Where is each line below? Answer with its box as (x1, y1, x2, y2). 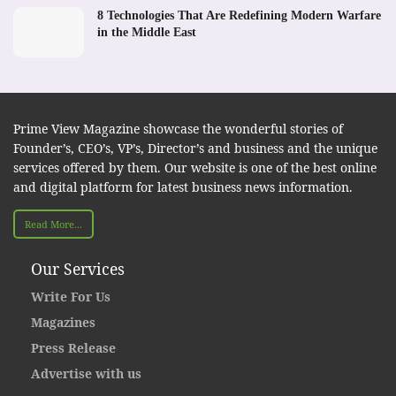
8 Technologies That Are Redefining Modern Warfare (97, 8, 381, 22)
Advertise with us (31, 365, 141, 383)
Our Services (31, 258, 125, 280)
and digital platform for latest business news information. (13, 178, 353, 195)
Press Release (31, 339, 116, 357)
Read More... (25, 217, 82, 231)
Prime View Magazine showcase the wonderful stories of (13, 119, 343, 137)
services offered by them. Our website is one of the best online (13, 158, 377, 176)
